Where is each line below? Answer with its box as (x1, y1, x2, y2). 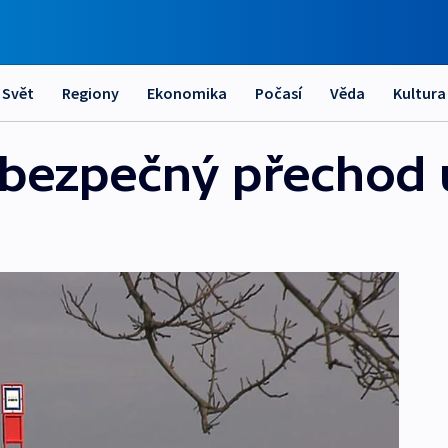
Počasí (255, 83, 302, 103)
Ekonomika (147, 83, 227, 103)
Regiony (62, 83, 119, 103)
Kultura (393, 83, 446, 103)
